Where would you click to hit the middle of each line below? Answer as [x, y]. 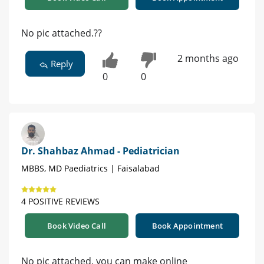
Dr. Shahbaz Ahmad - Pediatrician [100, 151]
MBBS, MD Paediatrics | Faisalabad [90, 169]
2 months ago [208, 59]
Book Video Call [77, 226]
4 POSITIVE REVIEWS [60, 202]
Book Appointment [187, 226]
